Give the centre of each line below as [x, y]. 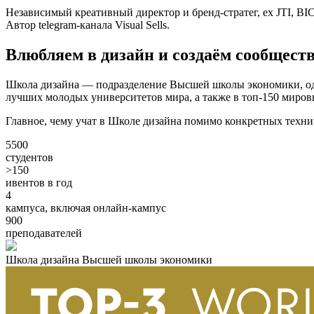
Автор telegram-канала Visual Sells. [88, 25]
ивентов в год [39, 183]
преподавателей [44, 233]
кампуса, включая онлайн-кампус [86, 208]
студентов [29, 158]
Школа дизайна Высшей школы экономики [109, 260]
